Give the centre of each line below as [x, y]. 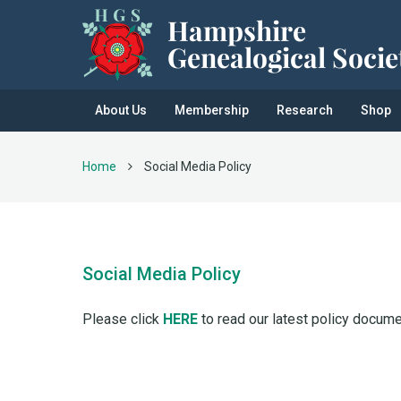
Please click [123, 319]
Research [305, 110]
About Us [121, 110]
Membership [212, 110]
